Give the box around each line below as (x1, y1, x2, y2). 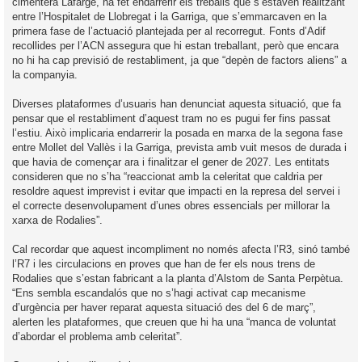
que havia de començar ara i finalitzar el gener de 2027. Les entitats (12, 156, 330, 169)
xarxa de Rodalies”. (12, 214, 103, 227)
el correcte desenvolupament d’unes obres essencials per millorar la (12, 200, 330, 213)
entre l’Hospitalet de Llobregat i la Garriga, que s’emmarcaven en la (12, 11, 326, 23)
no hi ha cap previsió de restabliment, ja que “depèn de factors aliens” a (12, 54, 347, 67)
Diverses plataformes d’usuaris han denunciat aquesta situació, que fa (12, 98, 341, 111)
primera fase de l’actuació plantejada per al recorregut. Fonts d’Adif (12, 25, 326, 38)
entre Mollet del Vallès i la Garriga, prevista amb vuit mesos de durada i (12, 141, 347, 154)
